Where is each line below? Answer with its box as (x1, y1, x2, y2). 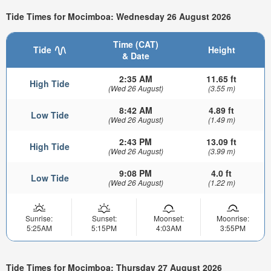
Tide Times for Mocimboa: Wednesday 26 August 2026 (6, 10, 231, 22)
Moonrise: (216, 213, 249, 224)
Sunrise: (25, 213, 53, 224)
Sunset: (91, 213, 117, 224)
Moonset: (153, 213, 184, 224)
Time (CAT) (113, 38, 158, 51)
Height (207, 44, 235, 56)
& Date (122, 50, 149, 62)
